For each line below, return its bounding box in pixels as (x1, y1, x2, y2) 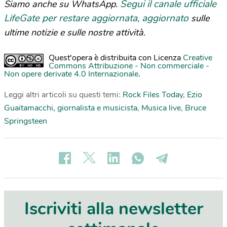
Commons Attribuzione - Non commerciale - (49, 60, 209, 71)
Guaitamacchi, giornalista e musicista (4, 102, 137, 113)
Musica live (141, 102, 181, 113)
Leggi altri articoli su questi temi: (4, 89, 123, 100)
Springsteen (4, 116, 47, 127)
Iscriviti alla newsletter (24, 197, 203, 220)
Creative (183, 52, 212, 63)
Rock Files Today (123, 89, 183, 100)
